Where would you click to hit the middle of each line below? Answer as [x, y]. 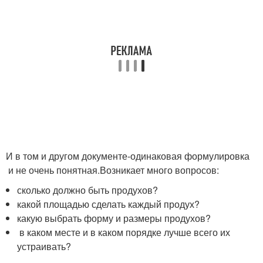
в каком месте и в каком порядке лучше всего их [124, 232]
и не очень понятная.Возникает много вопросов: [112, 170]
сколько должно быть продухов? [88, 190]
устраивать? [44, 246]
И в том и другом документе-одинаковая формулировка [128, 156]
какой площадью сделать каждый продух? [109, 204]
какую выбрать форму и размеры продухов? [114, 218]
